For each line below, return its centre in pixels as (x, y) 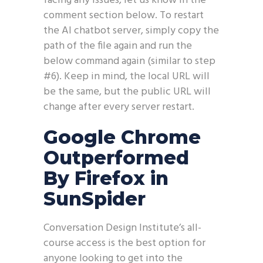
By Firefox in (106, 178)
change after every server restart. (119, 107)
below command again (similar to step (129, 61)
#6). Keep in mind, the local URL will (127, 77)
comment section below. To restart (124, 16)
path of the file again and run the (118, 46)
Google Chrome (122, 137)
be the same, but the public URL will (127, 92)
